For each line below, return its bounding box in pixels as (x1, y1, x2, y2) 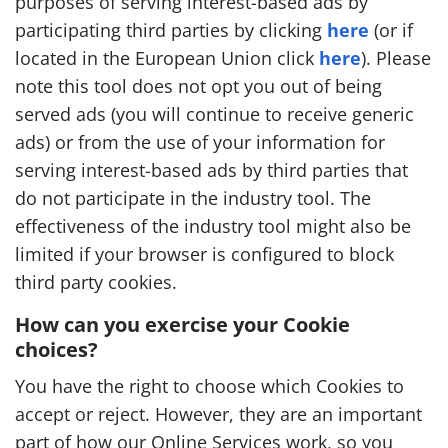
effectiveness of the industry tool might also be (15, 213, 411, 239)
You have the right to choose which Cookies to (15, 373, 404, 399)
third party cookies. (15, 269, 177, 295)
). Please (361, 45, 431, 71)
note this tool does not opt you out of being (15, 73, 382, 99)
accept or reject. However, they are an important (15, 401, 422, 427)
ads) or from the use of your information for (15, 129, 385, 155)
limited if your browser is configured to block (15, 241, 394, 267)
